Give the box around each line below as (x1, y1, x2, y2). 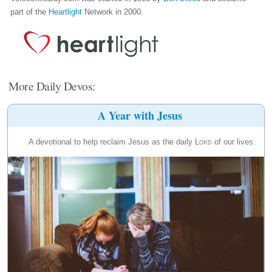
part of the (10, 7, 49, 16)
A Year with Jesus (97, 107, 182, 123)
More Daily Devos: (8, 77, 95, 93)
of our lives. (212, 137, 256, 146)
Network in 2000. (82, 7, 144, 16)
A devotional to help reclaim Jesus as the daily (29, 137, 195, 146)
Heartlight (49, 7, 83, 16)
